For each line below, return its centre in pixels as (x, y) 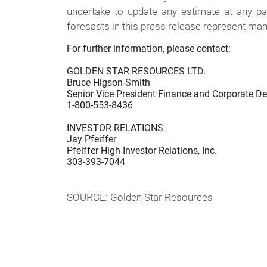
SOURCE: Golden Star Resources (140, 197)
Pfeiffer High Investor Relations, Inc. (142, 150)
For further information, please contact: (149, 49)
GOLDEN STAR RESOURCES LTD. (136, 71)
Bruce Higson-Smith (108, 83)
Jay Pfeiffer (91, 139)
